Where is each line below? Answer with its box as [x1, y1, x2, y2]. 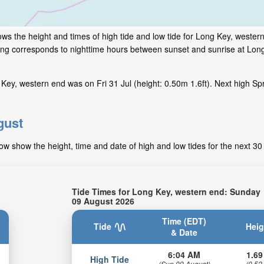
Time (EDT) [162, 214, 207, 227]
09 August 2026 [72, 194, 135, 207]
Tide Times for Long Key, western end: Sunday [72, 185, 261, 197]
